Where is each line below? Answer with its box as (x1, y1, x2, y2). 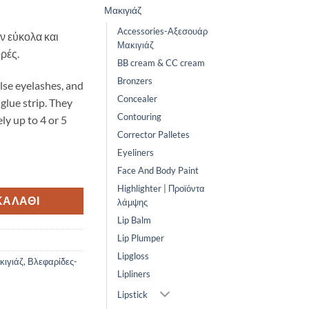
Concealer (117, 93, 157, 105)
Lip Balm (117, 215, 151, 226)
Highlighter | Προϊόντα (117, 183, 205, 195)
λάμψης (117, 197, 148, 208)
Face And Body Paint (117, 165, 199, 177)
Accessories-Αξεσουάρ (117, 26, 208, 37)
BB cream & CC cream (117, 57, 205, 69)
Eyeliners (117, 147, 154, 159)
